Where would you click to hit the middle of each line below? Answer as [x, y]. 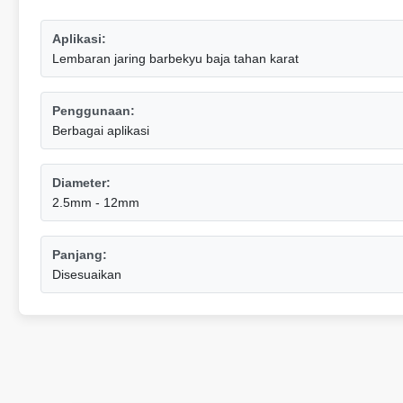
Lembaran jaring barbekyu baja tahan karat [175, 58]
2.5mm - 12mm [96, 202]
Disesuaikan [87, 274]
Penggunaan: [94, 111]
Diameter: [81, 183]
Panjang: [80, 255]
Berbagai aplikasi [101, 130]
